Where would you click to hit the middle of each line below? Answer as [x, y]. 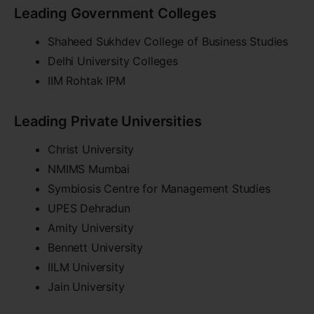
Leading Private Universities [108, 122]
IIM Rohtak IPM [87, 81]
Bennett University [96, 248]
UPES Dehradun [89, 209]
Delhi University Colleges [113, 61]
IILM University [86, 267]
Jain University [86, 287]
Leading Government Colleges [115, 14]
